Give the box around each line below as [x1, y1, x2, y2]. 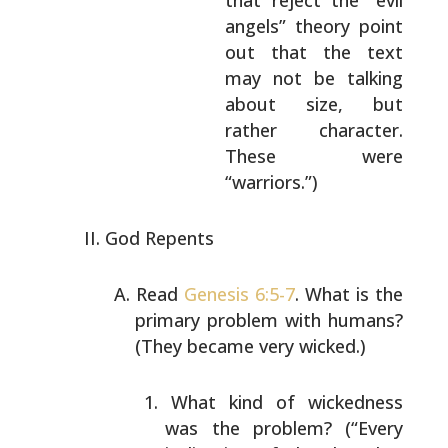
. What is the [295, 282, 404, 306]
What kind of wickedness [170, 390, 404, 414]
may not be [225, 66, 336, 90]
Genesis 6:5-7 [183, 282, 296, 306]
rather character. [225, 118, 404, 142]
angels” [225, 14, 287, 38]
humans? [321, 308, 404, 332]
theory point [286, 14, 404, 38]
